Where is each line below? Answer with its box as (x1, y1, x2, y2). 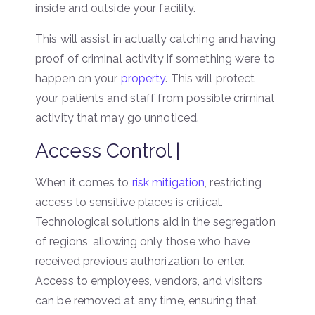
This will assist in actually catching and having (35, 32, 276, 46)
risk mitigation (131, 175, 205, 189)
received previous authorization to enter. (35, 254, 245, 268)
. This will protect (165, 71, 255, 85)
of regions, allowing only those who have (35, 234, 250, 248)
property (120, 71, 166, 85)
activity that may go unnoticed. (35, 110, 200, 124)
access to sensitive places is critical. (35, 195, 223, 209)
